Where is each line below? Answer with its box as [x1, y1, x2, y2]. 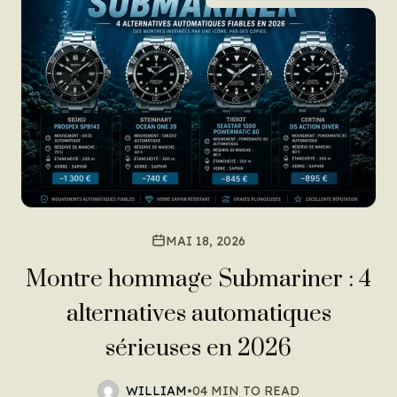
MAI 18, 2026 [166, 232, 245, 249]
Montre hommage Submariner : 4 [26, 264, 371, 294]
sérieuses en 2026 [105, 333, 292, 363]
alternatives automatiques [66, 299, 331, 329]
